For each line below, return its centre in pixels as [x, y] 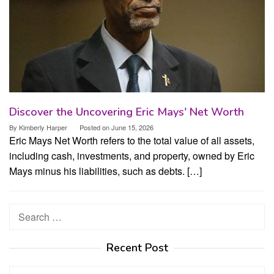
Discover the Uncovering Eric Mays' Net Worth [127, 112]
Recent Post [137, 247]
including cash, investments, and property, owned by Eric [132, 155]
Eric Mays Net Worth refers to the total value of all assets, [132, 140]
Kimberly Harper [43, 127]
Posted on [95, 127]
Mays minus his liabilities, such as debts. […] [106, 171]
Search [25, 211]
